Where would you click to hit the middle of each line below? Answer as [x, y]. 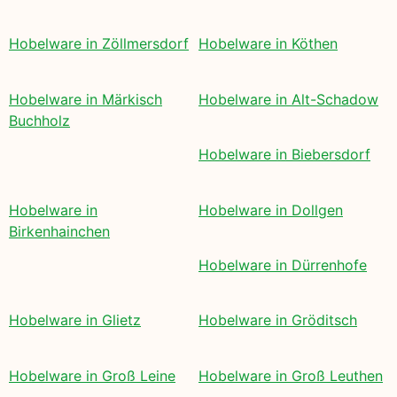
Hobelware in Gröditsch [278, 320]
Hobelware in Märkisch [86, 99]
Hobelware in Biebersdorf [284, 155]
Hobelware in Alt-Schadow [288, 99]
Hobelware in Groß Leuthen [291, 375]
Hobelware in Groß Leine [92, 375]
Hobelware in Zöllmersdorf [99, 44]
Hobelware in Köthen [268, 44]
